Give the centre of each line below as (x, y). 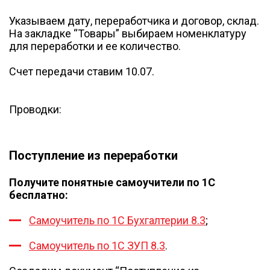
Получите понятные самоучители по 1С (112, 182)
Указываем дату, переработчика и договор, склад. (134, 21)
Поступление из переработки (93, 155)
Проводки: (35, 109)
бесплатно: (39, 195)
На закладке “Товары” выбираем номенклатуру (128, 33)
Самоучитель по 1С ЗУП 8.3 (97, 245)
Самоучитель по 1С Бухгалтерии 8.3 (117, 220)
